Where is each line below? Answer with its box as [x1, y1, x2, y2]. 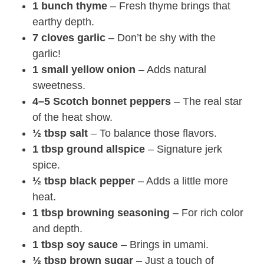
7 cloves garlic [32, 32, 105, 44]
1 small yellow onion [32, 64, 136, 75]
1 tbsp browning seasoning [32, 207, 170, 219]
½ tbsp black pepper [32, 175, 135, 187]
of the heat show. [32, 111, 113, 123]
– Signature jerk [145, 143, 222, 155]
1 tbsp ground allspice [32, 143, 145, 155]
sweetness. [32, 80, 85, 91]
